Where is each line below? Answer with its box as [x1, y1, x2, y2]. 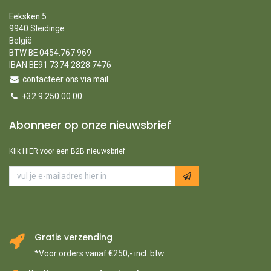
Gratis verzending [34, 231, 113, 243]
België [9, 36, 32, 46]
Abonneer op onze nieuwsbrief [9, 118, 171, 133]
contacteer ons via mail [22, 74, 108, 85]
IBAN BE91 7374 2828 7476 [9, 60, 111, 70]
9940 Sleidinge [9, 24, 65, 34]
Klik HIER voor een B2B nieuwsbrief [9, 147, 125, 156]
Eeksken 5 [9, 11, 47, 22]
